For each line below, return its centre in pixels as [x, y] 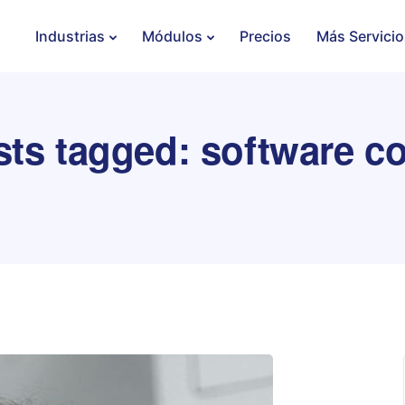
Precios [265, 36]
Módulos [172, 36]
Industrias [70, 36]
